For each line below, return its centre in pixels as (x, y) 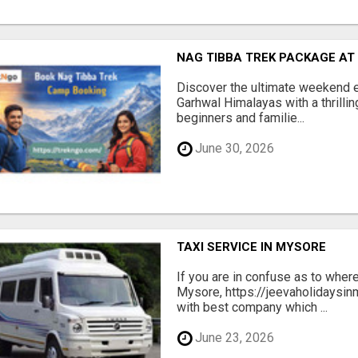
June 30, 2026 (233, 149)
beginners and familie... (241, 117)
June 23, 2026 (233, 338)
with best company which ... (253, 307)
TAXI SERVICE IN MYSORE (252, 247)
